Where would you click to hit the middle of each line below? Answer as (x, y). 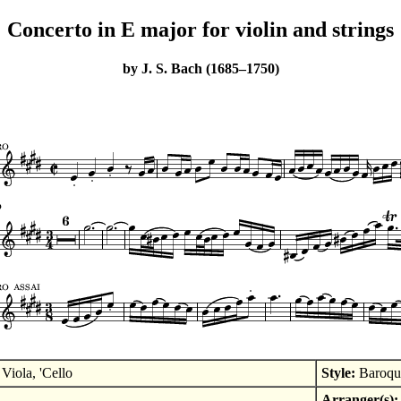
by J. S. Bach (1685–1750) (200, 69)
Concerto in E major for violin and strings (200, 29)
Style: (338, 373)
